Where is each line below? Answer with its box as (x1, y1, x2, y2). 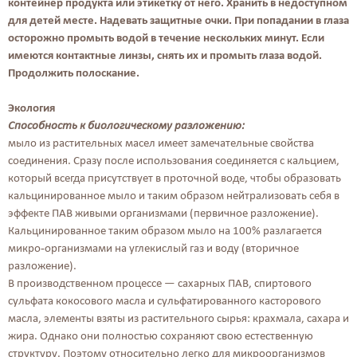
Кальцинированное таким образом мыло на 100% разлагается (8, 223, 322, 237)
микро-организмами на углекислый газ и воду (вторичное (8, 241, 299, 255)
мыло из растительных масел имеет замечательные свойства (8, 135, 314, 150)
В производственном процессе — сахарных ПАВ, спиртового (8, 276, 312, 290)
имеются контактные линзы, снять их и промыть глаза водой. (8, 48, 322, 62)
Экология (8, 100, 55, 115)
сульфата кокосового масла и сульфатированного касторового (8, 293, 321, 308)
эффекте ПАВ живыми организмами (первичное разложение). (8, 206, 319, 220)
